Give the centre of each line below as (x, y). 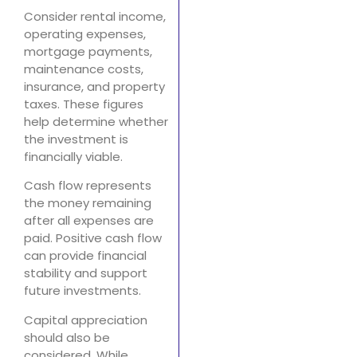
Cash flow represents (88, 186)
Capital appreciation (86, 320)
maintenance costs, (84, 69)
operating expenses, (85, 33)
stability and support (86, 273)
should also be (67, 337)
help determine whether (96, 121)
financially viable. (73, 156)
